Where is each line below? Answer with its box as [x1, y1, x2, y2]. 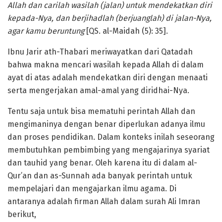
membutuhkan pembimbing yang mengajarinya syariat [7, 145, 210, 155]
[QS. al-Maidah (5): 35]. [86, 26, 168, 36]
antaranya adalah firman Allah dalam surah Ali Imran [7, 196, 200, 206]
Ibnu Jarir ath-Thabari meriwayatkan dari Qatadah [7, 47, 193, 56]
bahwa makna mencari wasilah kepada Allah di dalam [7, 59, 204, 69]
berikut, [7, 209, 36, 219]
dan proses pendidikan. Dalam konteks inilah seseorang [7, 132, 215, 142]
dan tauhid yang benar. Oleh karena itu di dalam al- [7, 158, 197, 167]
